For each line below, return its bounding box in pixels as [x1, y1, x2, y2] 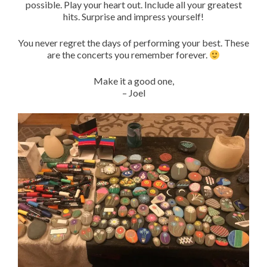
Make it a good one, [93, 75, 174, 86]
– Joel [122, 87, 145, 98]
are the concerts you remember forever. [46, 49, 209, 60]
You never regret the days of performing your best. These [18, 37, 249, 48]
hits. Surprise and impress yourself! [63, 11, 204, 22]
